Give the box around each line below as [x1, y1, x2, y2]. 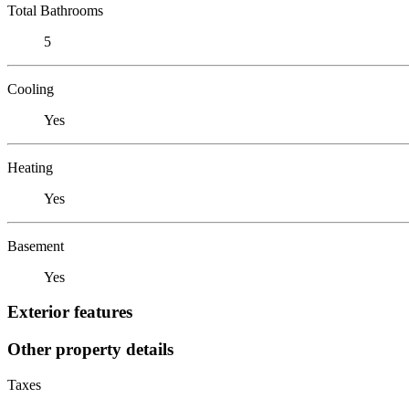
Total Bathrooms [7, 2, 103, 18]
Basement [7, 237, 64, 254]
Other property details [7, 339, 173, 359]
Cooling [7, 80, 54, 97]
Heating [7, 159, 53, 175]
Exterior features [7, 302, 132, 322]
